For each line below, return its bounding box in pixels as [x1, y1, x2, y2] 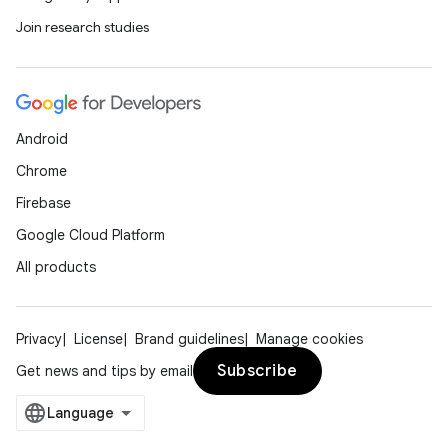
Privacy [16, 330, 62, 348]
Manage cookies [256, 330, 363, 348]
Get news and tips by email [16, 362, 193, 380]
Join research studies [16, 18, 149, 36]
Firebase [16, 194, 71, 212]
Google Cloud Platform [16, 226, 165, 244]
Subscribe [217, 361, 298, 381]
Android [16, 130, 68, 148]
